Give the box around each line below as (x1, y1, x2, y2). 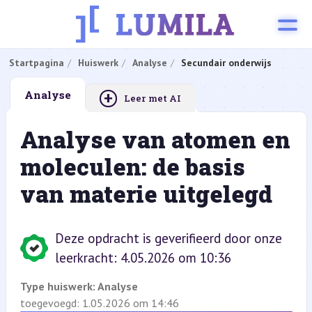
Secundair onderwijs (180, 56, 272, 69)
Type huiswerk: (19, 279, 97, 293)
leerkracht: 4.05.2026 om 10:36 (54, 249, 231, 266)
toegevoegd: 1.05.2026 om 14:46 (19, 296, 179, 310)
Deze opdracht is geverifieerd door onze (54, 230, 282, 247)
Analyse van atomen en (19, 124, 290, 155)
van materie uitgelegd (19, 178, 272, 209)
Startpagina (8, 56, 64, 69)
